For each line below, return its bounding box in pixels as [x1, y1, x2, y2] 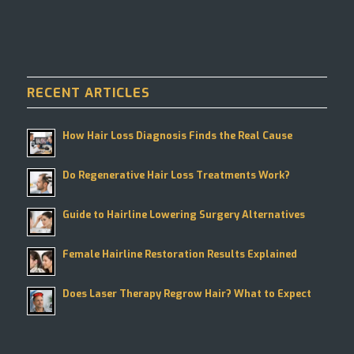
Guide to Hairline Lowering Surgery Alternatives [62, 207, 305, 221]
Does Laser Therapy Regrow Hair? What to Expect [62, 286, 311, 300]
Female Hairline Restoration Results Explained [62, 247, 297, 261]
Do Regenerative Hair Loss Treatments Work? [62, 168, 290, 182]
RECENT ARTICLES [26, 83, 150, 101]
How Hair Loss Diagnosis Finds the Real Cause [62, 128, 292, 142]
